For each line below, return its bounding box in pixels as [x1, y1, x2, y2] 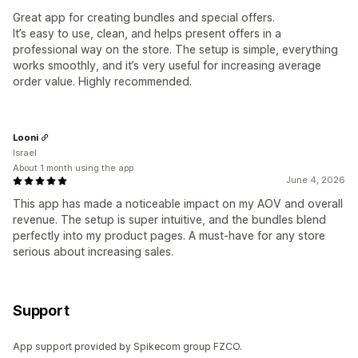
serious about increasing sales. [13, 245, 173, 259]
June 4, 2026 [286, 174, 345, 186]
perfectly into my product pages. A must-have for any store [13, 229, 325, 243]
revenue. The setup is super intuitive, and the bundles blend [13, 213, 326, 227]
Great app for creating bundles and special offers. [13, 10, 275, 25]
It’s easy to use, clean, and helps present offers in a [13, 26, 281, 41]
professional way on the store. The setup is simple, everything [13, 42, 338, 57]
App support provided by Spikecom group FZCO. [13, 340, 242, 353]
